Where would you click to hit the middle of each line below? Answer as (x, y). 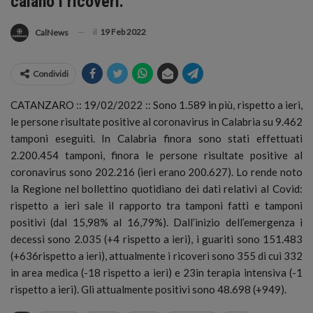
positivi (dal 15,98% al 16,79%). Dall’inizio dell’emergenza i (156, 222)
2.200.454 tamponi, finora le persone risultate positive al (156, 155)
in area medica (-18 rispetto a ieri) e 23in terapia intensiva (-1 (156, 272)
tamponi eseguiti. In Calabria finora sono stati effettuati (156, 138)
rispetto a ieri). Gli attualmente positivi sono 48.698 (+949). (148, 289)
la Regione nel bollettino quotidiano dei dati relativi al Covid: (156, 188)
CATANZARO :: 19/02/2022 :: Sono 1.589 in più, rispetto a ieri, (156, 104)
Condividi (51, 73)
